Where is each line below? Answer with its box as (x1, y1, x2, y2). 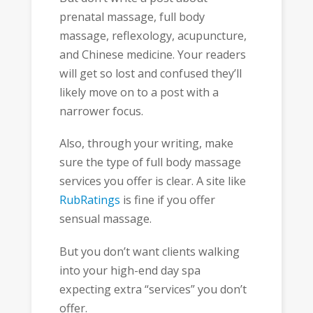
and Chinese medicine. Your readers (59, 46, 246, 62)
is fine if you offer (119, 192, 215, 208)
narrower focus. (59, 103, 143, 119)
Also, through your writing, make (59, 136, 233, 152)
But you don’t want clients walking (59, 243, 240, 259)
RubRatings (59, 192, 120, 208)
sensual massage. (59, 211, 152, 227)
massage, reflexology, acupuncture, (59, 27, 247, 43)
